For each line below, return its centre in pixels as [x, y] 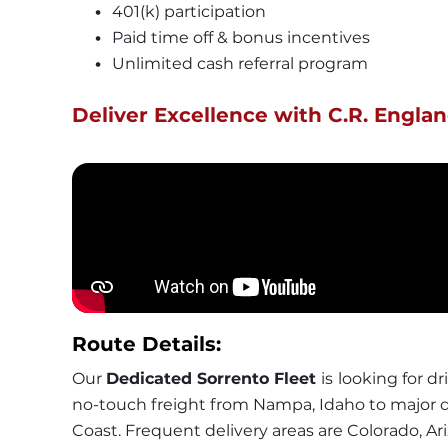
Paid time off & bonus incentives [240, 38]
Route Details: [146, 344]
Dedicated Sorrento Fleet [213, 379]
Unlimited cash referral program [239, 64]
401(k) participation [188, 12]
